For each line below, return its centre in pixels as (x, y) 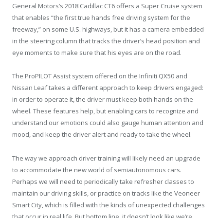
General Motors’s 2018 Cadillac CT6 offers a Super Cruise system (107, 6)
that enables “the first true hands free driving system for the (101, 18)
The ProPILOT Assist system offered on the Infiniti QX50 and (100, 76)
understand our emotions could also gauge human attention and (108, 123)
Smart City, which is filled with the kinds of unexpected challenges (109, 205)
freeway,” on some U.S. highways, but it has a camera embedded (108, 29)
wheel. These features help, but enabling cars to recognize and (105, 111)
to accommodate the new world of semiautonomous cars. (97, 170)
